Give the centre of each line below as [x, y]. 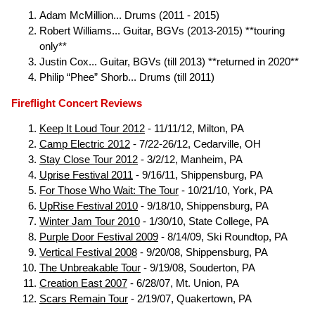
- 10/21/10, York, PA [226, 191]
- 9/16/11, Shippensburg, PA [198, 175]
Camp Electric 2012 [85, 144]
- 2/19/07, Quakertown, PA [190, 299]
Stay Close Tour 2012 [89, 160]
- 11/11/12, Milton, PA [194, 129]
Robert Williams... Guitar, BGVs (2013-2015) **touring [162, 31]
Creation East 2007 [83, 284]
